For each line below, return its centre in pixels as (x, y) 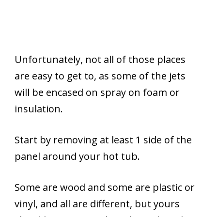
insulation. (39, 108)
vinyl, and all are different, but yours (97, 203)
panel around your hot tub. (77, 156)
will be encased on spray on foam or (97, 92)
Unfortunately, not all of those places (100, 59)
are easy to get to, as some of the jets (100, 76)
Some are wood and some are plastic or (105, 187)
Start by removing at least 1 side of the (103, 139)
